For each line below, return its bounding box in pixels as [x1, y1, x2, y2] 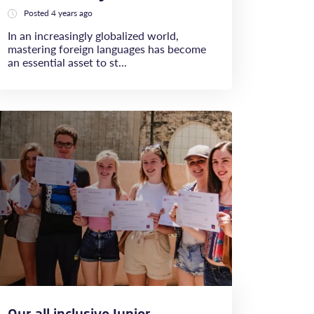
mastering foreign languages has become [8, 41, 206, 57]
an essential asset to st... [8, 54, 127, 70]
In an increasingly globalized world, [8, 27, 179, 43]
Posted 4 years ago [24, 7, 93, 19]
